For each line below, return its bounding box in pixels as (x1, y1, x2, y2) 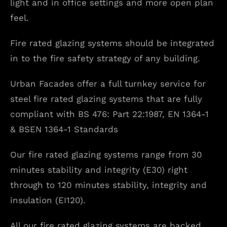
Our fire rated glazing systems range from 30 (10, 149, 202, 160)
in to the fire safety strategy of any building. (10, 53, 200, 64)
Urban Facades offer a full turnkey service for (10, 79, 206, 89)
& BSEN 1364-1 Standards (10, 124, 118, 135)
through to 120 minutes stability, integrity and (10, 180, 207, 191)
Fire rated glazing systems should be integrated (10, 38, 214, 49)
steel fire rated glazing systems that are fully (10, 94, 202, 104)
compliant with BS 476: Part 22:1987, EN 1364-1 (10, 109, 209, 120)
